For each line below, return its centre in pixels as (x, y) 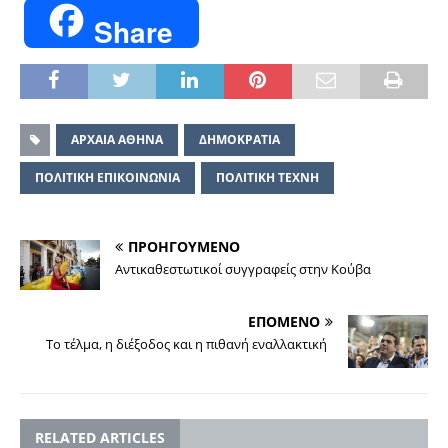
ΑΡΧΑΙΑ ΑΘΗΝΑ (117, 140)
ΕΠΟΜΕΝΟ (284, 322)
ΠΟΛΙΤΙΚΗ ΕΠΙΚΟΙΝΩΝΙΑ (107, 178)
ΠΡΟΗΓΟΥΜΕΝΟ (184, 247)
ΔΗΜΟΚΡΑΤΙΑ (239, 140)
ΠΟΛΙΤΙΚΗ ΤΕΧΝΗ (267, 178)
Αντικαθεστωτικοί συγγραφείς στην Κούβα (243, 269)
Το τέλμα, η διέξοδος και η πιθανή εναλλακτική (189, 344)
